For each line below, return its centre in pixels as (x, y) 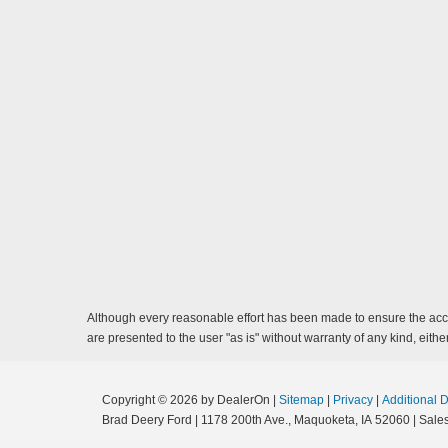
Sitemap (301, 400)
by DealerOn (235, 400)
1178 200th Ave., (244, 420)
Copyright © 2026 (151, 400)
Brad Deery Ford (147, 420)
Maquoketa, (324, 420)
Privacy (353, 400)
